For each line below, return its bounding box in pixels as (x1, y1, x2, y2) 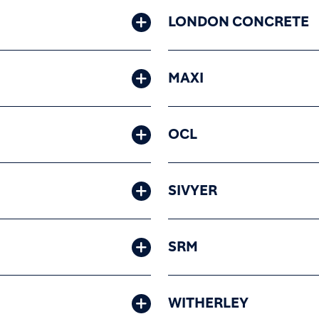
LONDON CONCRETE (168, 14, 309, 31)
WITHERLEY (168, 295, 249, 312)
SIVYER (168, 182, 217, 199)
